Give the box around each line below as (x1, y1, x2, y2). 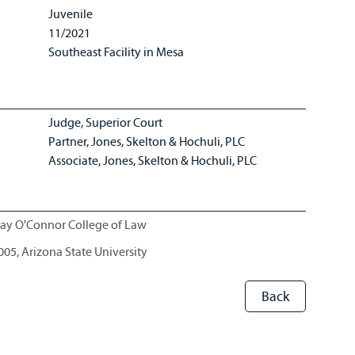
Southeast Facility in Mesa (48, 44, 185, 59)
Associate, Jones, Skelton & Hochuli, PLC (48, 152, 260, 168)
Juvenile (48, 6, 94, 21)
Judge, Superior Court (48, 114, 166, 130)
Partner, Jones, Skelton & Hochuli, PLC (48, 133, 248, 149)
